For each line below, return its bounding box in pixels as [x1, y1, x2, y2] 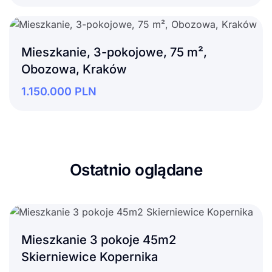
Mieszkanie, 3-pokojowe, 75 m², [21, 44, 207, 59]
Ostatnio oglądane [69, 160, 203, 179]
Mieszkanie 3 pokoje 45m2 [21, 233, 176, 248]
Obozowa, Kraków [21, 61, 127, 76]
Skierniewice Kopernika [21, 250, 158, 265]
